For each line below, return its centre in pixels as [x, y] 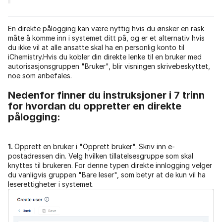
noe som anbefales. [40, 75]
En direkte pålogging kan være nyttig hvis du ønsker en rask [106, 28]
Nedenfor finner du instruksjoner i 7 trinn [106, 95]
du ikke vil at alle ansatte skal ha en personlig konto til [96, 47]
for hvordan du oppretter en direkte [95, 106]
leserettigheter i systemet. [51, 184]
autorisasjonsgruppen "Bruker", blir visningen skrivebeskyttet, [109, 66]
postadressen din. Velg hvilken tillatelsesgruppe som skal [101, 156]
